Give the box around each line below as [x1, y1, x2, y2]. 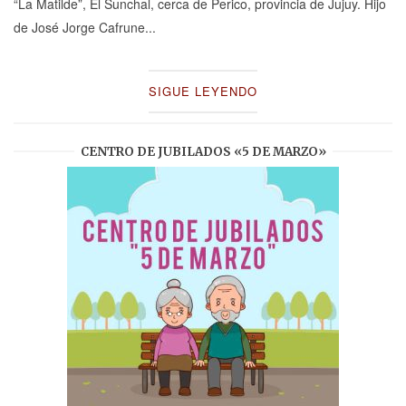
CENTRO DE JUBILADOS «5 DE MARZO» [80, 143, 326, 159]
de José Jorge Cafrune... [14, 17, 156, 36]
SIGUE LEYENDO [149, 82, 257, 100]
